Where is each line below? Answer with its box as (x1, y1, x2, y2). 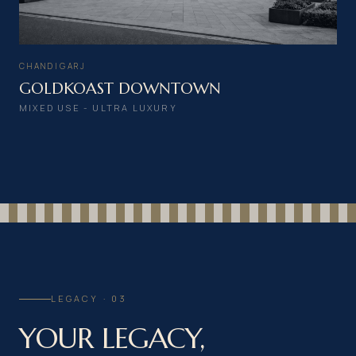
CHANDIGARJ (19, 60, 87, 72)
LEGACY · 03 (51, 292, 127, 305)
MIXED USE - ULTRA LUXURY (19, 102, 177, 114)
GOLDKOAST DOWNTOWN (19, 79, 221, 99)
